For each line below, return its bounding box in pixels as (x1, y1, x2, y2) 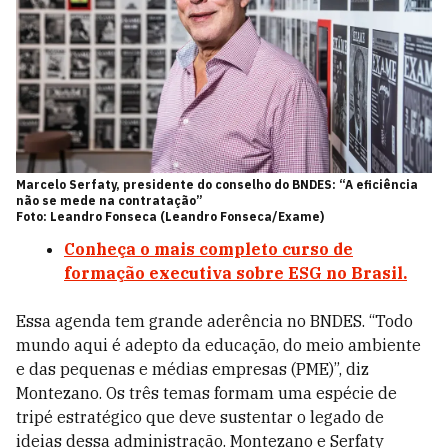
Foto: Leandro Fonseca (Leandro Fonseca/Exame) (16, 209, 324, 225)
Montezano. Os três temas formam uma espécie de (16, 383, 397, 404)
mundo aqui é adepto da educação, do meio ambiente (16, 335, 421, 356)
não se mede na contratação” (16, 193, 203, 209)
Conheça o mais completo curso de (64, 239, 353, 260)
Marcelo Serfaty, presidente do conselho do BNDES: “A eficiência (16, 177, 418, 193)
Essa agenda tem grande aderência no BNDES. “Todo (16, 311, 413, 332)
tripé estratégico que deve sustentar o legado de (16, 407, 384, 428)
